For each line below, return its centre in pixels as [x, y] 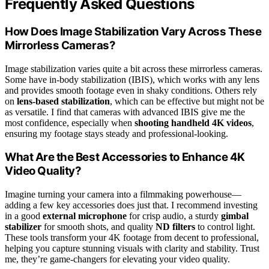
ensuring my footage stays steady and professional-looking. [116, 133]
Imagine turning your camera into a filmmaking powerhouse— [123, 194]
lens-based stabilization [63, 101]
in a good [24, 216]
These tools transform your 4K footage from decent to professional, [132, 237]
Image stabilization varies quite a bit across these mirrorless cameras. [134, 68]
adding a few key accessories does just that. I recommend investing [131, 205]
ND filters [175, 226]
